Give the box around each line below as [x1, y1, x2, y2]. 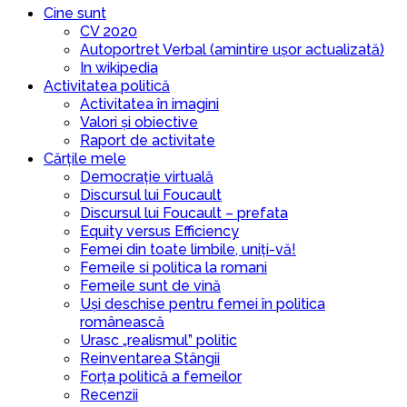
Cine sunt [44, 5, 106, 23]
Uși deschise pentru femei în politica [80, 295, 325, 313]
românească [80, 313, 164, 332]
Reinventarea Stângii [80, 350, 220, 368]
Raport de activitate [80, 132, 215, 150]
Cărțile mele [44, 150, 126, 168]
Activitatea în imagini [80, 95, 219, 114]
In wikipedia [80, 59, 158, 77]
